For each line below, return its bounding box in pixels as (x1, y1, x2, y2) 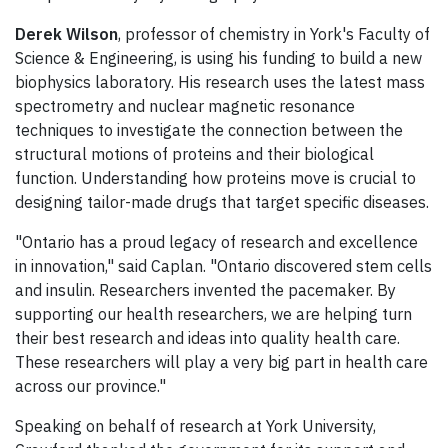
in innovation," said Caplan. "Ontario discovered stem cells (15, 256, 432, 277)
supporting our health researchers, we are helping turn (15, 304, 412, 325)
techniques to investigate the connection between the (15, 120, 403, 141)
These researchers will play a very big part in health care (15, 352, 428, 373)
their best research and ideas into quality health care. (15, 328, 400, 349)
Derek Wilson (15, 24, 118, 45)
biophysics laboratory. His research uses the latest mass (15, 72, 425, 93)
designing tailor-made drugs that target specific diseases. (15, 192, 429, 213)
